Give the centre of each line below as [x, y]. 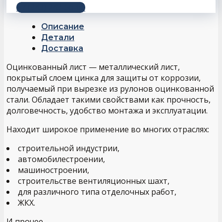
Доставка [62, 49]
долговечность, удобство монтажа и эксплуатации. [107, 111]
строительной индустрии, [69, 148]
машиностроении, [54, 170]
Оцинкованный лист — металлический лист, [93, 67]
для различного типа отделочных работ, [97, 192]
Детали [58, 38]
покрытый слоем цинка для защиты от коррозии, [104, 78]
